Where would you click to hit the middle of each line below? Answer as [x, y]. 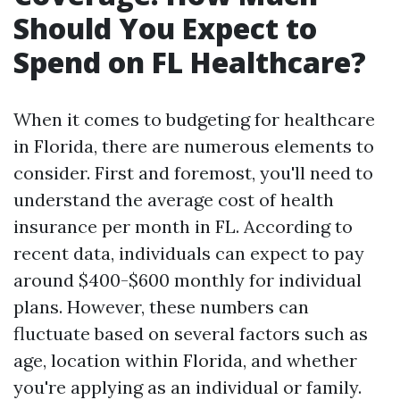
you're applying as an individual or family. [187, 387]
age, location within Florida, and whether [185, 360]
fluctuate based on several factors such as [191, 333]
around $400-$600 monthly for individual [187, 280]
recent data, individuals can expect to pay [189, 253]
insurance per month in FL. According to [183, 226]
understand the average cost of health [174, 200]
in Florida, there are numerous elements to [194, 146]
